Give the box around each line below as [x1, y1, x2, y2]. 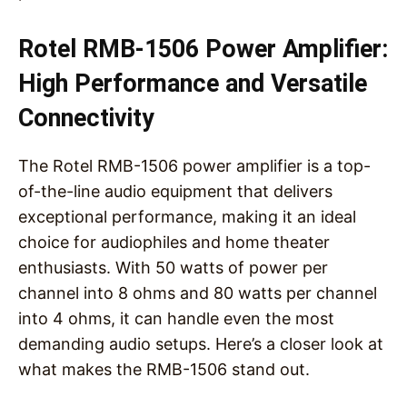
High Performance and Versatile [18, 69, 367, 99]
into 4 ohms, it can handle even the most [18, 309, 334, 329]
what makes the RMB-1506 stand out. [18, 360, 310, 380]
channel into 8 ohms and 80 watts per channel [18, 283, 377, 303]
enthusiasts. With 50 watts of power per [18, 258, 328, 278]
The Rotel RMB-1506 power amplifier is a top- [18, 156, 371, 176]
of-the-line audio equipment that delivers [18, 182, 333, 202]
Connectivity [18, 104, 154, 134]
